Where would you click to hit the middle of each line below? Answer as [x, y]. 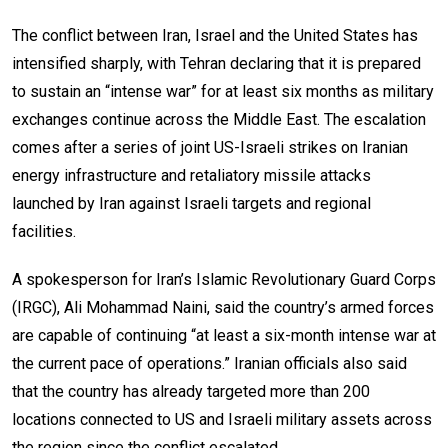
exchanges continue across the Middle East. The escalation [219, 119]
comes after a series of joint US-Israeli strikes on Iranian [210, 147]
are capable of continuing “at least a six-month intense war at [224, 335]
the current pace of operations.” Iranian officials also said [209, 363]
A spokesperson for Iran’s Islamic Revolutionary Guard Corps [224, 279]
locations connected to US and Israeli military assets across [222, 419]
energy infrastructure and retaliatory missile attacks [191, 175]
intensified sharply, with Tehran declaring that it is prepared [216, 63]
